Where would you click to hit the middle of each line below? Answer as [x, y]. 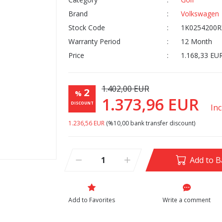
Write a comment [187, 200]
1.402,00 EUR [125, 89]
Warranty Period [94, 41]
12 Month [196, 41]
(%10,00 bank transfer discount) [150, 123]
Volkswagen [200, 14]
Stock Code [87, 28]
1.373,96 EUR [152, 104]
